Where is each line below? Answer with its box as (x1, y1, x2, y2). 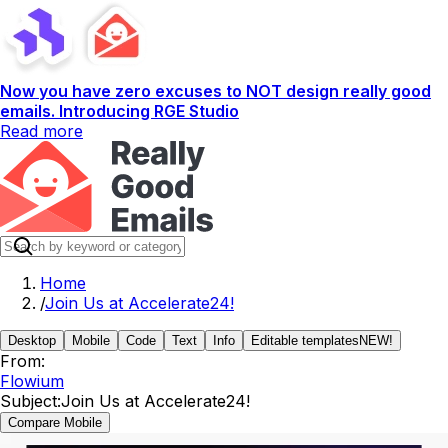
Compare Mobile (8, 415, 102, 430)
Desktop (8, 333, 56, 348)
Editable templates (251, 333, 359, 348)
